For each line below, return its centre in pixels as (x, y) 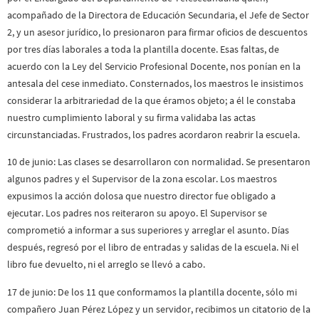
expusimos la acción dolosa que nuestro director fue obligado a (141, 196)
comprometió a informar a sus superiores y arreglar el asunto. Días (148, 230)
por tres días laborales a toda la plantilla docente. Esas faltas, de (143, 49)
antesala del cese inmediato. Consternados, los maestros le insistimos (155, 84)
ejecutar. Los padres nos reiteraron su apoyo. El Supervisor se (137, 213)
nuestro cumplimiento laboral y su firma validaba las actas (131, 118)
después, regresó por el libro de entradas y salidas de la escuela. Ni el (153, 247)
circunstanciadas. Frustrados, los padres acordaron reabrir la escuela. (153, 135)
